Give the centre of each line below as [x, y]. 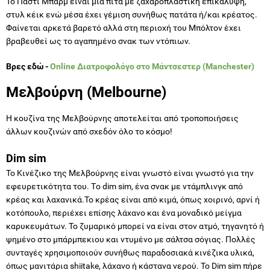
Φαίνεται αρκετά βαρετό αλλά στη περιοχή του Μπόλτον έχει [124, 27]
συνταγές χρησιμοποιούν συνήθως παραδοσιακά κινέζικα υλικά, [130, 252]
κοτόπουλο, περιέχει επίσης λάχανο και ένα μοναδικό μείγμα [124, 212]
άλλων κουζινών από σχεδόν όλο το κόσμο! [89, 131]
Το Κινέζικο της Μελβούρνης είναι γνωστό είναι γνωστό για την [130, 173]
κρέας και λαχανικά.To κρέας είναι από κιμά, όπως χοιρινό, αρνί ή [133, 199]
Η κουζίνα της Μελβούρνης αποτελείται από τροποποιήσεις [122, 118]
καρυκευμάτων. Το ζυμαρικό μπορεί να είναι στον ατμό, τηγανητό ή [135, 226]
